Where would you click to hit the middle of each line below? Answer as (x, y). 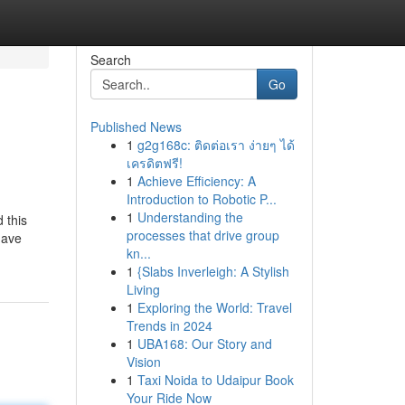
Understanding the (190, 217)
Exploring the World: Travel (214, 307)
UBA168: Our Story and (204, 344)
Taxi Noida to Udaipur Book (215, 380)
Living (143, 289)
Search (110, 60)
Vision (143, 362)
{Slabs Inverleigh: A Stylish (213, 271)
